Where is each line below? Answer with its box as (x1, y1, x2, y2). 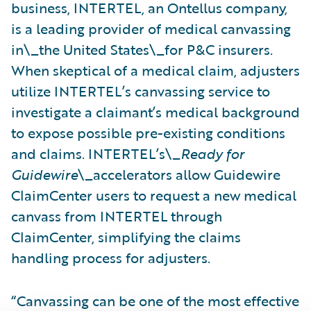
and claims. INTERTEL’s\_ (11, 142, 180, 164)
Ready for (180, 142, 244, 164)
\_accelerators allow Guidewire (78, 163, 280, 185)
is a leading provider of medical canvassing (11, 17, 291, 39)
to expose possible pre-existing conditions (11, 121, 285, 143)
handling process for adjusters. (11, 246, 210, 268)
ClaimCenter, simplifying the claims (11, 226, 241, 247)
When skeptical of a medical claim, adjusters (11, 59, 300, 81)
